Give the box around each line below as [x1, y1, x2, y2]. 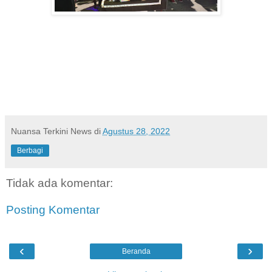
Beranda [121, 247, 151, 256]
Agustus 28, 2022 [103, 126, 170, 137]
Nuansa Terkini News [11, 126, 92, 137]
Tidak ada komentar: [6, 177, 113, 190]
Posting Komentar [6, 203, 100, 216]
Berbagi [17, 146, 43, 155]
